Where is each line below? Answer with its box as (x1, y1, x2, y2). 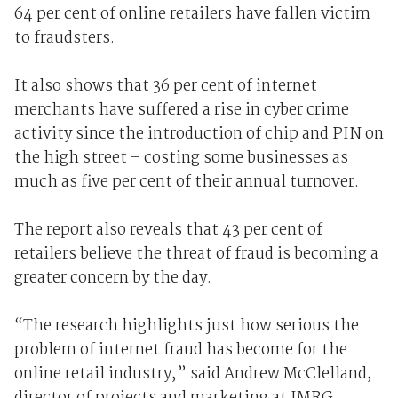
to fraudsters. (13, 26, 115, 52)
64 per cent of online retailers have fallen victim (13, 2, 370, 28)
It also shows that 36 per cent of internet (13, 74, 317, 100)
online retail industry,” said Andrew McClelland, (13, 362, 372, 388)
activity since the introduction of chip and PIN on (13, 122, 384, 148)
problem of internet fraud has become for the (13, 338, 347, 364)
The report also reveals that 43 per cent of (13, 218, 322, 244)
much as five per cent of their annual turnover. (13, 170, 359, 196)
